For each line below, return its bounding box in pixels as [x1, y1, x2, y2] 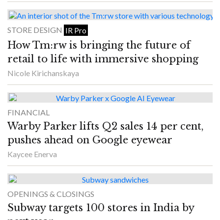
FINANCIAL [7, 108, 50, 117]
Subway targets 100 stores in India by [7, 201, 194, 214]
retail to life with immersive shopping [7, 53, 201, 65]
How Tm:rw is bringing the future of [7, 39, 191, 51]
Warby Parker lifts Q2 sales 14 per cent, [7, 120, 204, 133]
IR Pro [65, 25, 86, 35]
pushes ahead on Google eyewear [7, 134, 172, 146]
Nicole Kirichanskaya [7, 68, 79, 78]
